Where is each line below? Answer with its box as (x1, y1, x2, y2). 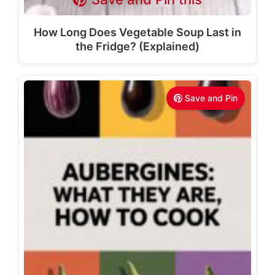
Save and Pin (185, 93, 238, 103)
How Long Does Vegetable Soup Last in (34, 26, 241, 39)
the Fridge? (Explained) (76, 40, 199, 53)
